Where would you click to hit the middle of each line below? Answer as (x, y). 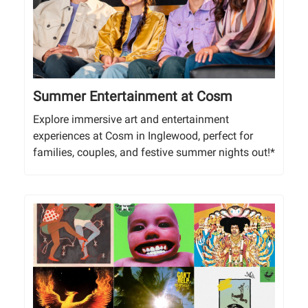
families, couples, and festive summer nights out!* (154, 153)
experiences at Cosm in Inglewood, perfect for (143, 136)
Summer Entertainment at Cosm (133, 97)
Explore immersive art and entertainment (131, 120)
